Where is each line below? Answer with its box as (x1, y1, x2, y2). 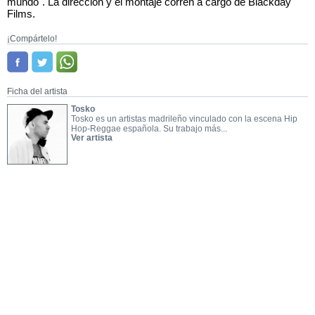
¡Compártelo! (7, 34, 57, 44)
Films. (7, 8, 35, 20)
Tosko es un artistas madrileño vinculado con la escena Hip (70, 114, 297, 124)
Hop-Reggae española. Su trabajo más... (70, 124, 227, 134)
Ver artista (70, 133, 112, 143)
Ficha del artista (7, 86, 67, 96)
